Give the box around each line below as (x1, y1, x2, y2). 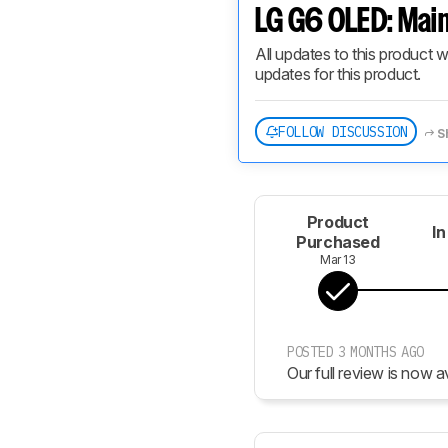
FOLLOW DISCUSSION (278, 122, 408, 141)
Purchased (296, 232, 380, 252)
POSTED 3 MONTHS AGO (287, 343, 424, 361)
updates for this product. (255, 64, 422, 84)
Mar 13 (320, 252, 356, 267)
